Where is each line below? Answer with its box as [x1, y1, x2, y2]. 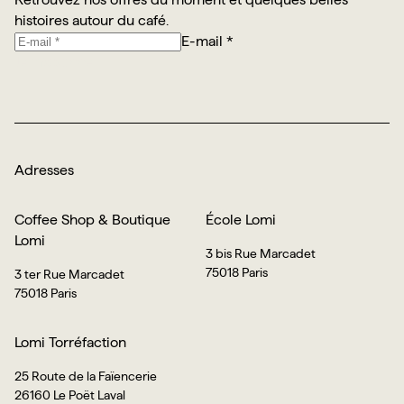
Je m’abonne [14, 53, 93, 69]
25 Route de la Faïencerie [14, 368, 157, 383]
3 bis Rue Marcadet [206, 245, 316, 261]
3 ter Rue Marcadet [14, 266, 124, 281]
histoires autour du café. [14, 12, 169, 28]
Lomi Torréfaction [14, 334, 126, 350]
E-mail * [181, 32, 234, 49]
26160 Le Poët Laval [14, 387, 125, 402]
